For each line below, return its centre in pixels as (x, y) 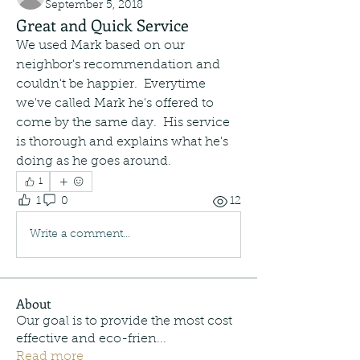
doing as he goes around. (98, 162)
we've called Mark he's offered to (115, 104)
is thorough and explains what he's (122, 142)
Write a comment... (80, 234)
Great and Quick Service (102, 25)
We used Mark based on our (100, 46)
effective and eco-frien (86, 339)
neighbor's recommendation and (118, 65)
